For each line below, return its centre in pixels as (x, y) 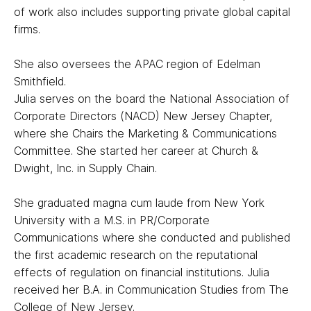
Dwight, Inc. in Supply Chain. (90, 168)
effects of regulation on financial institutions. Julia (141, 272)
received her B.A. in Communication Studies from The (151, 289)
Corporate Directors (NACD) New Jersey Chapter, (143, 116)
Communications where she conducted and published (152, 237)
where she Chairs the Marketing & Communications (145, 133)
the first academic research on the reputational (135, 255)
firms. (28, 29)
